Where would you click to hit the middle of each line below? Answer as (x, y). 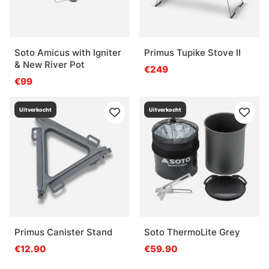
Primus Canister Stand (63, 232)
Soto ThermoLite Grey (192, 232)
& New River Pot (50, 64)
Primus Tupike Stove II (192, 52)
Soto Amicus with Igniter (68, 52)
